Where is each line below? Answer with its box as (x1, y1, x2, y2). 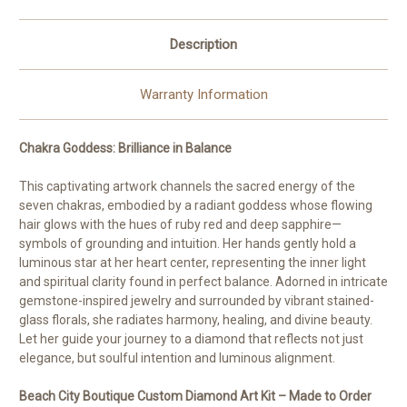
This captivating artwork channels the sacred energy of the (19, 178, 355, 194)
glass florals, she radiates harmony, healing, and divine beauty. (19, 312, 372, 327)
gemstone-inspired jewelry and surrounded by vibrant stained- (19, 293, 374, 308)
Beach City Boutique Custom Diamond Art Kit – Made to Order (19, 388, 372, 403)
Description (170, 35, 237, 53)
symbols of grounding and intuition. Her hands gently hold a (19, 235, 356, 251)
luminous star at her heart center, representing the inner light (19, 254, 366, 270)
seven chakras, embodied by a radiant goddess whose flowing (19, 197, 372, 213)
